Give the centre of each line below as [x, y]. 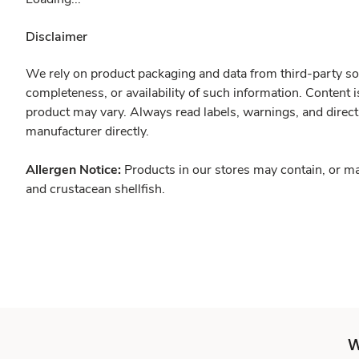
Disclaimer [56, 37]
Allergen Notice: [75, 170]
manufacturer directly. [87, 131]
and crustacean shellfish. [97, 189]
